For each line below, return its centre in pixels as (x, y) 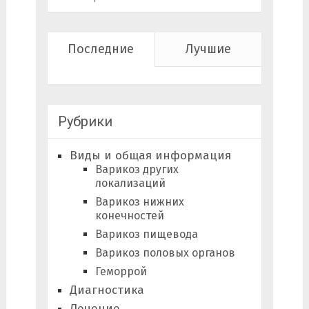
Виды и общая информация (150, 156)
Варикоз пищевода (146, 235)
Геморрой (121, 272)
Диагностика (107, 290)
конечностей (129, 216)
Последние (101, 49)
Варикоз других (137, 170)
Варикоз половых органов (165, 253)
